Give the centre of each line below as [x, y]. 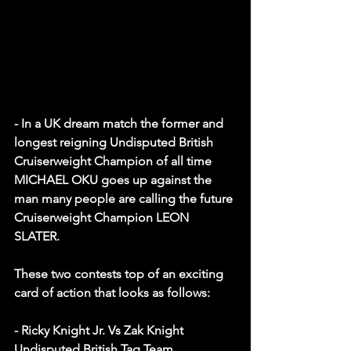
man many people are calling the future [125, 198]
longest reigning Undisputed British [115, 142]
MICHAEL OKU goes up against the [114, 179]
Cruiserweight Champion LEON [103, 217]
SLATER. [37, 236]
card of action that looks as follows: [114, 292]
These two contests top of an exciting [120, 273]
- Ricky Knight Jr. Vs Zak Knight [99, 330]
